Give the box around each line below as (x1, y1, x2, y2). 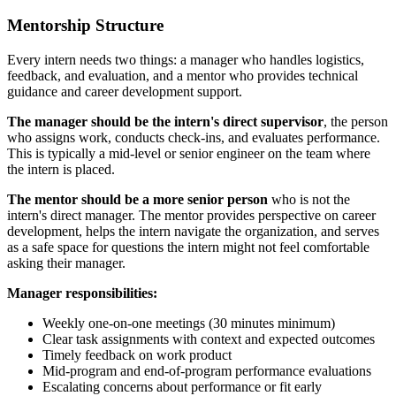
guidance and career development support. (7, 84, 242, 100)
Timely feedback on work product (42, 347, 232, 363)
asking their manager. (7, 255, 126, 271)
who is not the (268, 192, 350, 208)
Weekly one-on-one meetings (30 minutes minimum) (42, 316, 335, 331)
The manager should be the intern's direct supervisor (7, 114, 324, 130)
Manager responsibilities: (7, 286, 157, 301)
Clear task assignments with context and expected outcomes (42, 331, 375, 347)
